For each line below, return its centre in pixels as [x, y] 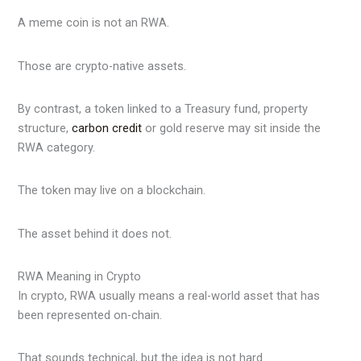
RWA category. [57, 147]
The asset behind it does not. [95, 233]
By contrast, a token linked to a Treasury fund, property [163, 108]
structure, [45, 128]
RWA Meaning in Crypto [80, 276]
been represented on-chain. [90, 315]
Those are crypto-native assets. [102, 66]
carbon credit [109, 128]
